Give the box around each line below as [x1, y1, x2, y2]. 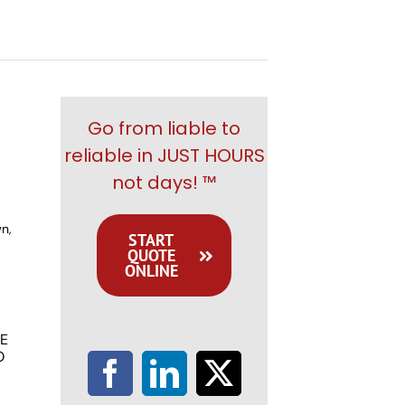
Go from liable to [88, 116, 241, 141]
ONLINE [124, 260, 178, 281]
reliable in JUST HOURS [63, 143, 265, 168]
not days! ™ [111, 170, 217, 195]
